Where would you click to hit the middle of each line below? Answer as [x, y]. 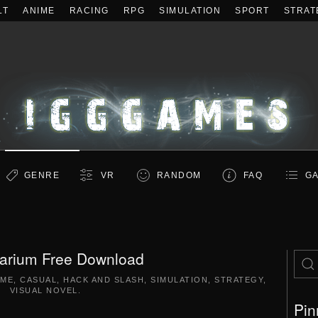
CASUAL [38, 280]
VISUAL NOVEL [44, 290]
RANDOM [179, 175]
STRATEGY [239, 280]
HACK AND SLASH [104, 280]
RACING [89, 11]
